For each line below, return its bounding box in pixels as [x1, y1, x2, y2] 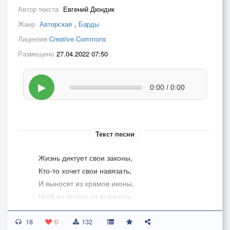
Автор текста [18, 4, 61, 14]
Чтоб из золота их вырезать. [39, 191, 133, 201]
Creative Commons [49, 34, 106, 44]
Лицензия [18, 34, 49, 44]
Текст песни [95, 129, 135, 139]
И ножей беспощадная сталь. [39, 217, 138, 227]
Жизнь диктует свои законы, [39, 152, 132, 163]
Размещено [18, 49, 54, 59]
